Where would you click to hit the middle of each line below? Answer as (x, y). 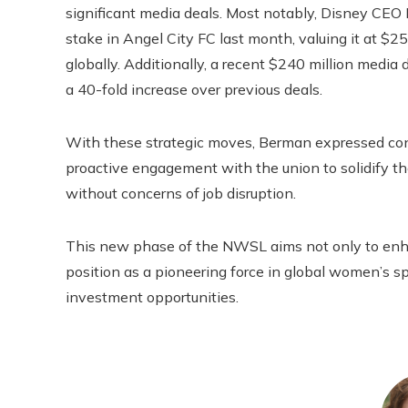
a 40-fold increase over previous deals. (194, 89)
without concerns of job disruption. (181, 193)
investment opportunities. (152, 297)
